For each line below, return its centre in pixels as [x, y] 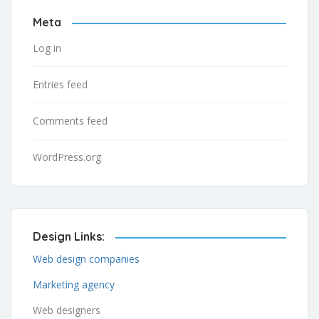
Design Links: [69, 236]
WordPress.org [67, 157]
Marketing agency [74, 284]
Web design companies [86, 258]
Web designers [67, 310]
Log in [47, 48]
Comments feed [70, 120]
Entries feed [60, 84]
